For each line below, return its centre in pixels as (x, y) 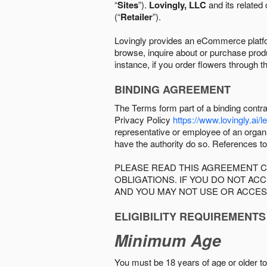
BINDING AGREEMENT (173, 89)
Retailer (136, 17)
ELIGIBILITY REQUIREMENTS (190, 216)
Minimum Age (168, 240)
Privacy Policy (144, 119)
